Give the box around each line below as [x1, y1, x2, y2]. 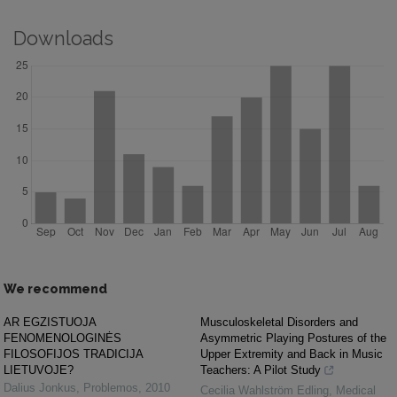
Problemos [83, 381, 138, 394]
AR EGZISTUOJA [4, 315, 96, 329]
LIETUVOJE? [4, 363, 74, 377]
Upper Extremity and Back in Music [200, 347, 383, 361]
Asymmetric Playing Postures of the [200, 331, 386, 345]
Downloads [13, 27, 113, 50]
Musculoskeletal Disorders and [200, 315, 358, 329]
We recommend [4, 282, 107, 296]
